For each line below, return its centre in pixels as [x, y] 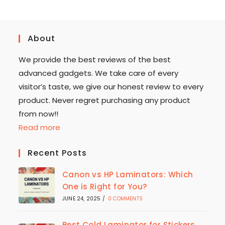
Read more [40, 128]
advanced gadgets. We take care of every [99, 73]
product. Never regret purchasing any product [105, 100]
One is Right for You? [104, 187]
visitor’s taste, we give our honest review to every [111, 87]
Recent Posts [58, 153]
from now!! [41, 114]
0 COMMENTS [125, 199]
